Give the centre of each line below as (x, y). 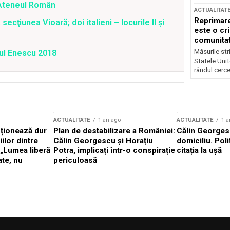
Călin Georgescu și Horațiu (103, 141)
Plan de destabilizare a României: (114, 131)
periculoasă (75, 160)
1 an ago (109, 120)
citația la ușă (199, 151)
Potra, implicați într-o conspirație (114, 151)
